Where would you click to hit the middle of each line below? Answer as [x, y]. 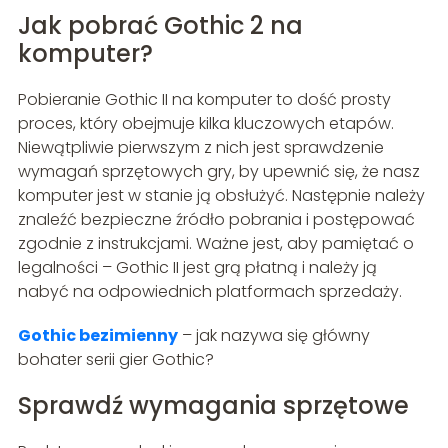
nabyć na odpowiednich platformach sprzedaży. [209, 291]
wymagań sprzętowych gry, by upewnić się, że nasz [218, 171]
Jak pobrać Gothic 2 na [160, 25]
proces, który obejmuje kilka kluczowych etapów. [205, 123]
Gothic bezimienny [97, 335]
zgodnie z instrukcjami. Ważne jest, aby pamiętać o [215, 243]
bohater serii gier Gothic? [115, 359]
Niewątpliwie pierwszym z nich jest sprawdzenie [200, 147]
